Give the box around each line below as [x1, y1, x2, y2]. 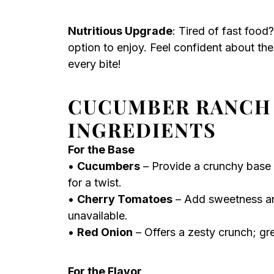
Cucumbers [77, 160, 140, 172]
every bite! [68, 57, 121, 70]
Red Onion [77, 226, 133, 239]
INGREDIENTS [68, 116, 217, 143]
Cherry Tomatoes [77, 193, 172, 206]
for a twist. [68, 176, 122, 189]
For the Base [68, 143, 135, 156]
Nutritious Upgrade [68, 24, 172, 37]
